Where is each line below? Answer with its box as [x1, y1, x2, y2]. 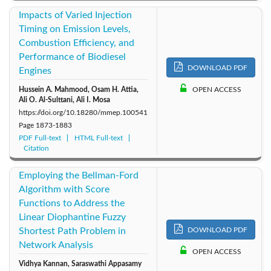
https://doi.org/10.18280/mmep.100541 [19, 108, 148, 116]
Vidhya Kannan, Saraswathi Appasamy [19, 260, 142, 267]
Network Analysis [19, 240, 93, 250]
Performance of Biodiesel [19, 51, 126, 62]
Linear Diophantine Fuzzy [19, 212, 126, 222]
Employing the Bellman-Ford [19, 170, 139, 180]
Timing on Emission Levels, [19, 24, 131, 34]
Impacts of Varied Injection [19, 10, 132, 20]
